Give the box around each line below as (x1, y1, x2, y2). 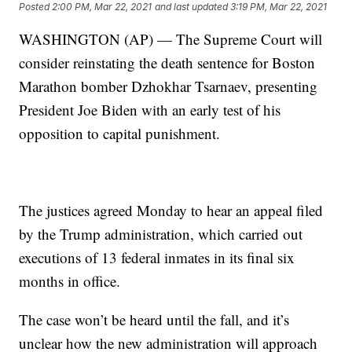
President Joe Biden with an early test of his (19, 100, 281, 120)
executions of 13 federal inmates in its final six (19, 247, 295, 268)
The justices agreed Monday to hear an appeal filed (19, 200, 324, 221)
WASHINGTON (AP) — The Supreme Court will (19, 29, 323, 49)
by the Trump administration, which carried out (19, 224, 303, 244)
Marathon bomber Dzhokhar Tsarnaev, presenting (19, 76, 318, 97)
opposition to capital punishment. (19, 123, 221, 144)
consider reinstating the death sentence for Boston (19, 53, 316, 73)
